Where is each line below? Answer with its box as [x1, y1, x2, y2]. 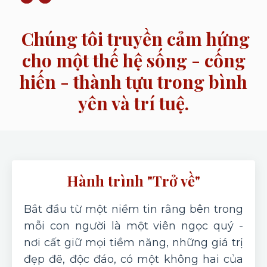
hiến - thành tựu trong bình [20, 69, 247, 94]
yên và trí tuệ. [78, 91, 189, 115]
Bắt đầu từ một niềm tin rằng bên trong [24, 202, 243, 216]
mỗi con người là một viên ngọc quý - [24, 219, 243, 232]
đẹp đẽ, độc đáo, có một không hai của [24, 252, 243, 266]
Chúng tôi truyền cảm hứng [17, 26, 250, 51]
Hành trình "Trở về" [67, 170, 200, 190]
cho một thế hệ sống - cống [21, 48, 246, 72]
